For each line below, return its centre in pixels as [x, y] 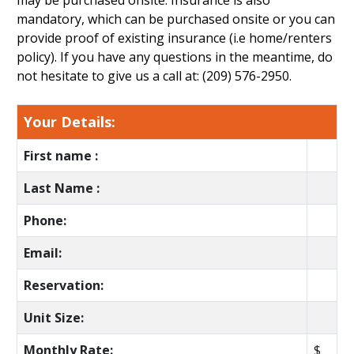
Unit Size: [53, 318]
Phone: [45, 220]
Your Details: [69, 122]
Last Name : [61, 188]
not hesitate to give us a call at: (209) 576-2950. [154, 76]
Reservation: [63, 285]
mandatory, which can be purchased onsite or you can [175, 19]
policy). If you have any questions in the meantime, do [174, 57]
